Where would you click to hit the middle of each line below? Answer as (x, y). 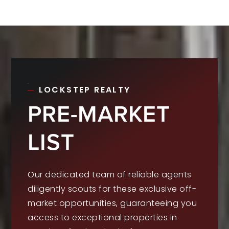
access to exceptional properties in (102, 217)
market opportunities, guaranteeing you (112, 203)
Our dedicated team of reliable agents (110, 174)
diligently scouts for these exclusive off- (112, 189)
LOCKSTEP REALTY (85, 89)
